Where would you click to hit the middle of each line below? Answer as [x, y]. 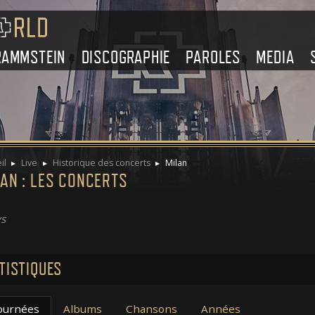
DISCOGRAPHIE [126, 57]
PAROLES [213, 57]
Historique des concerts [101, 163]
